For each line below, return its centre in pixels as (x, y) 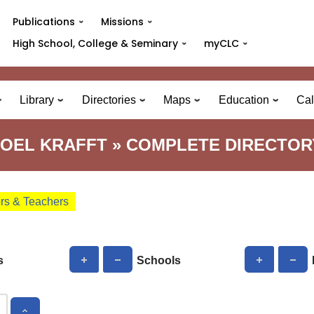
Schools (159, 261)
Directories (109, 100)
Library (37, 100)
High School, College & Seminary (95, 43)
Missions (123, 22)
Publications (43, 22)
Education (244, 100)
